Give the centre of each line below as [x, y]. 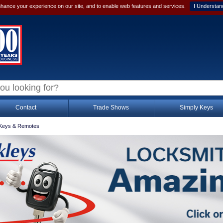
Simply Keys [196, 108]
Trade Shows [111, 108]
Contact [26, 108]
